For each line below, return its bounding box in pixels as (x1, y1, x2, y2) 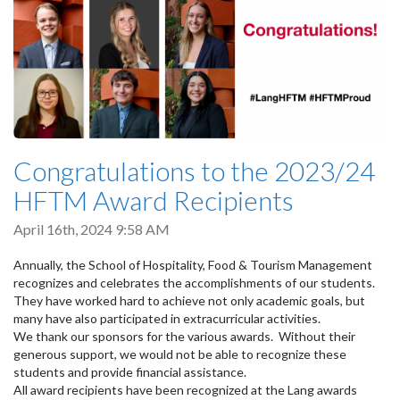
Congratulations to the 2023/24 (13, 154, 375, 187)
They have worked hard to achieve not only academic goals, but (13, 292, 365, 308)
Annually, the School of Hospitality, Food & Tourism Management (13, 256, 372, 272)
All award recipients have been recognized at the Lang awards (13, 381, 357, 397)
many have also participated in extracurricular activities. (13, 310, 337, 326)
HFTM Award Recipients (13, 184, 294, 217)
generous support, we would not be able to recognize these (13, 346, 346, 362)
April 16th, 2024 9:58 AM (13, 221, 170, 238)
